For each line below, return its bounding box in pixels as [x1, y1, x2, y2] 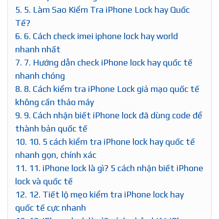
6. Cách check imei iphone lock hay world [22, 30, 178, 41]
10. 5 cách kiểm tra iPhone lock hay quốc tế [27, 136, 195, 147]
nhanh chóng [15, 70, 65, 81]
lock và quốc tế [15, 175, 73, 186]
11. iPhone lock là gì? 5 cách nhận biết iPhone [27, 162, 203, 173]
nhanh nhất [15, 44, 61, 54]
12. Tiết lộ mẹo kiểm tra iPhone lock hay [27, 189, 184, 199]
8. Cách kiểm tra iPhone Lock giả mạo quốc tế [22, 83, 199, 94]
